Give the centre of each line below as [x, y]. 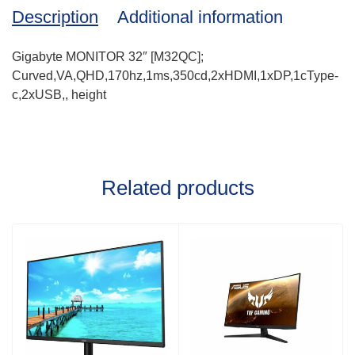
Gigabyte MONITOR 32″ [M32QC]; [108, 57]
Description [55, 17]
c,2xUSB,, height [59, 95]
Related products [177, 188]
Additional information [200, 17]
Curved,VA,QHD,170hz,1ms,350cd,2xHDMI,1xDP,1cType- [175, 76]
